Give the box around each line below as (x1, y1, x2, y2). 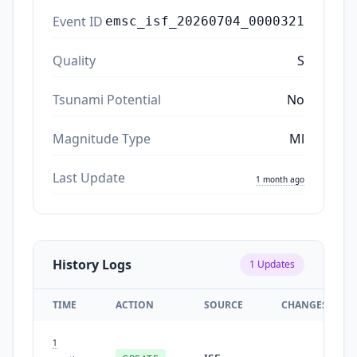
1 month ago (256, 173, 304, 185)
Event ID (53, 12, 103, 30)
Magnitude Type (53, 129, 151, 147)
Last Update (53, 168, 125, 186)
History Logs (53, 255, 131, 273)
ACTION (116, 297, 154, 312)
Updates (255, 257, 295, 271)
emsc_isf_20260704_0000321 (105, 13, 304, 29)
